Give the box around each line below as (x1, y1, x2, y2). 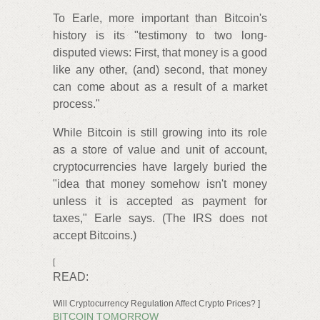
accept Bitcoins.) (53, 229, 136, 241)
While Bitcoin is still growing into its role (53, 126, 267, 139)
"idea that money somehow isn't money (53, 177, 267, 190)
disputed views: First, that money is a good (53, 46, 267, 59)
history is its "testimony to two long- (53, 29, 267, 41)
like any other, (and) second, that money (53, 63, 267, 76)
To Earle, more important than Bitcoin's (53, 11, 267, 24)
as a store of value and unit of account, (53, 143, 267, 156)
